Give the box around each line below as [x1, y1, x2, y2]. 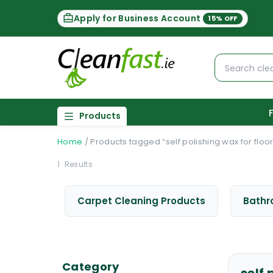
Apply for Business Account [74, 12, 201, 24]
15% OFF [208, 13, 238, 23]
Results [62, 159, 93, 169]
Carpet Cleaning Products [77, 194, 205, 207]
